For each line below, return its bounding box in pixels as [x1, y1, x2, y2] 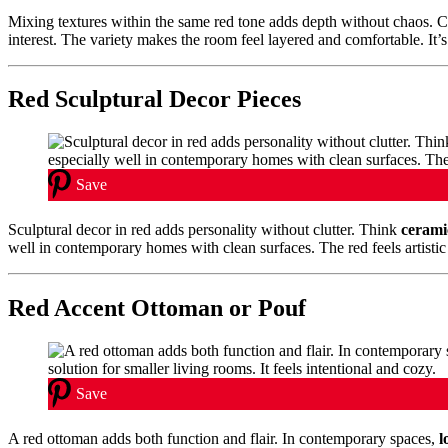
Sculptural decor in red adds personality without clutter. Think [8, 221, 401, 239]
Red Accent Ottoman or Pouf [8, 295, 306, 322]
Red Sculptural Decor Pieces [8, 86, 301, 113]
